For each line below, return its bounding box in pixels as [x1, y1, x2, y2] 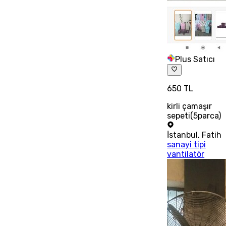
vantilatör [167, 149, 205, 159]
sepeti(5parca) [167, 110, 221, 121]
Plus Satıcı [175, 54, 215, 65]
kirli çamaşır [167, 101, 212, 111]
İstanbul [167, 130, 198, 140]
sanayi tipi [167, 139, 206, 149]
